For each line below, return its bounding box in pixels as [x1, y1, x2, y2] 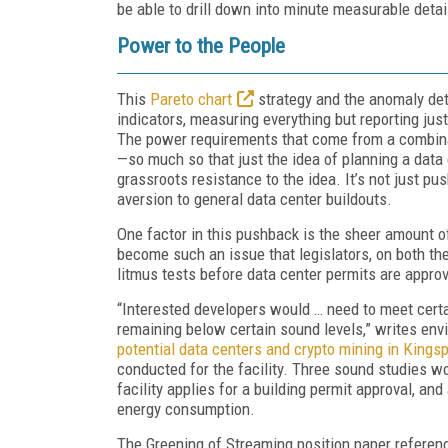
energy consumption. [117, 398, 255, 419]
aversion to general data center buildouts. [117, 188, 392, 209]
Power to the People [117, 33, 285, 58]
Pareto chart [150, 88, 232, 109]
